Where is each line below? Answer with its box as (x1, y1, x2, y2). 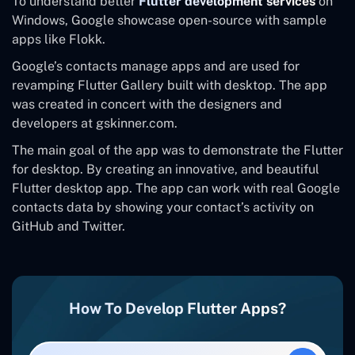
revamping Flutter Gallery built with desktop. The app (12, 77, 327, 93)
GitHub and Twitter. (12, 218, 125, 234)
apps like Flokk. (12, 31, 105, 47)
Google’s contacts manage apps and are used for (12, 58, 300, 74)
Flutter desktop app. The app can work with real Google (12, 180, 340, 196)
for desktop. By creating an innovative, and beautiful (12, 161, 319, 177)
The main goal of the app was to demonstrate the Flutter (12, 142, 343, 158)
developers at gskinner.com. (12, 115, 177, 131)
